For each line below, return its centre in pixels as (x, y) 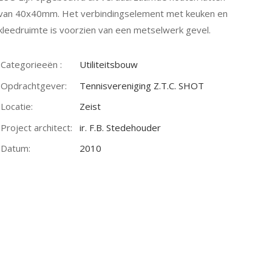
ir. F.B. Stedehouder (121, 127)
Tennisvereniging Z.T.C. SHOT (142, 85)
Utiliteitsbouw (109, 64)
